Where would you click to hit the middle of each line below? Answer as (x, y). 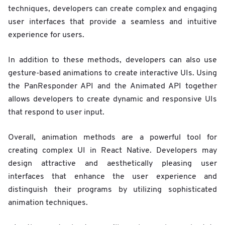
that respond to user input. (56, 112)
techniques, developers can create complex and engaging (113, 9)
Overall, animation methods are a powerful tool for (113, 137)
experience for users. (46, 35)
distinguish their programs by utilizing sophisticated (113, 190)
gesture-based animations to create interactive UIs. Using (113, 73)
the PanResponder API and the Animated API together (113, 86)
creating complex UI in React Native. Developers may (113, 150)
